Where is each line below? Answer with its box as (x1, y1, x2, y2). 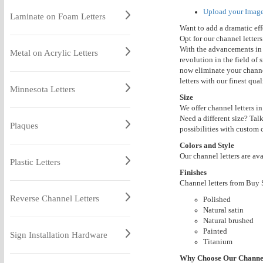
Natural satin (203, 205, 244, 214)
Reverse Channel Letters (9, 194, 99, 203)
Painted (203, 227, 227, 235)
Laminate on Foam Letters (9, 12, 106, 21)
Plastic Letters (9, 157, 60, 167)
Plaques (9, 121, 38, 130)
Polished (203, 195, 231, 204)
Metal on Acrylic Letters (9, 48, 98, 58)
